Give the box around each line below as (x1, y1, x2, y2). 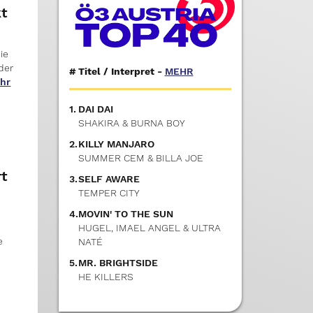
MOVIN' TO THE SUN (78, 208, 173, 220)
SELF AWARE (78, 173, 140, 185)
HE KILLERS (78, 271, 133, 283)
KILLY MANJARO (78, 138, 154, 150)
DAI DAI (78, 103, 113, 115)
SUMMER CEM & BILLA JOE (78, 152, 203, 164)
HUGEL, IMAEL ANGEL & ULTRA (78, 222, 221, 234)
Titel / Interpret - (78, 66, 165, 78)
